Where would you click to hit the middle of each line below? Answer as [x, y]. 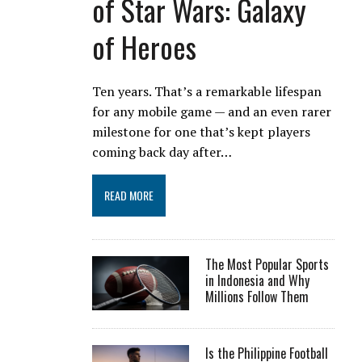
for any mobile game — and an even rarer [212, 111]
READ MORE [129, 195]
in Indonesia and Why [258, 280]
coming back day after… [162, 152]
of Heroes [145, 46]
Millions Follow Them [257, 296]
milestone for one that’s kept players [202, 131]
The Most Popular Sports [267, 264]
